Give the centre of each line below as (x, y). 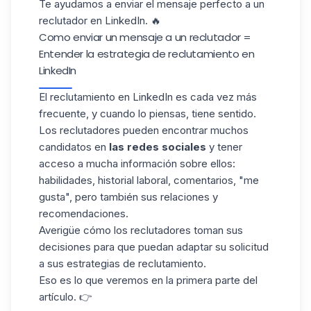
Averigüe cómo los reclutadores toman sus (141, 230)
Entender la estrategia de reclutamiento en (147, 54)
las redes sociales (158, 147)
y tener (224, 147)
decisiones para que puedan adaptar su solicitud (154, 247)
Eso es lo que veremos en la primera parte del (148, 280)
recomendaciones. (84, 213)
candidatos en (74, 147)
